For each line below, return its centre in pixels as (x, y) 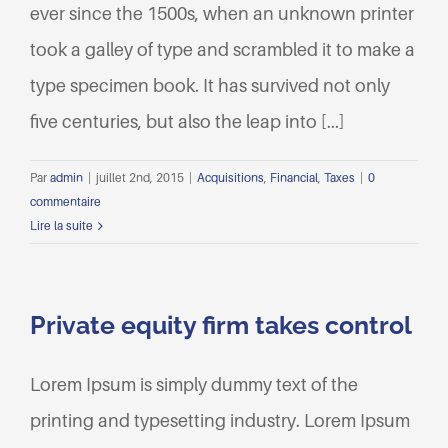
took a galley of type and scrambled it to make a (222, 50)
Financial (294, 178)
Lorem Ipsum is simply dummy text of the (194, 385)
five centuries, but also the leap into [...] (187, 122)
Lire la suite (61, 226)
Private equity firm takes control (221, 325)
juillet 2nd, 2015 (140, 178)
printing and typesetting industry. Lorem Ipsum (220, 421)
